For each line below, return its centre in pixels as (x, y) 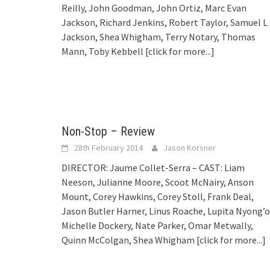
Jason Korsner (190, 147)
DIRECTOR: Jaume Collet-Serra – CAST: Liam (153, 167)
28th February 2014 (108, 147)
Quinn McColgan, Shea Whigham (129, 240)
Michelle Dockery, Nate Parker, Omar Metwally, (157, 225)
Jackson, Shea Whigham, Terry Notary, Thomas (159, 36)
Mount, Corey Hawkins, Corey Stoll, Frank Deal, (158, 196)
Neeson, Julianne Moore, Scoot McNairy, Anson (158, 182)
